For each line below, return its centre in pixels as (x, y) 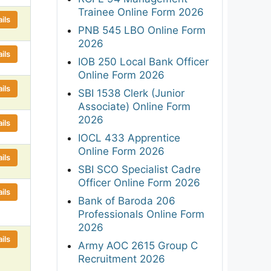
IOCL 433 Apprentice (129, 138)
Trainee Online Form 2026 (141, 12)
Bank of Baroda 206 (127, 201)
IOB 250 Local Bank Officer (143, 61)
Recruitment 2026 (122, 259)
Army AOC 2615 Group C (138, 245)
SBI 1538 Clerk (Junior (131, 93)
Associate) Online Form (134, 106)
